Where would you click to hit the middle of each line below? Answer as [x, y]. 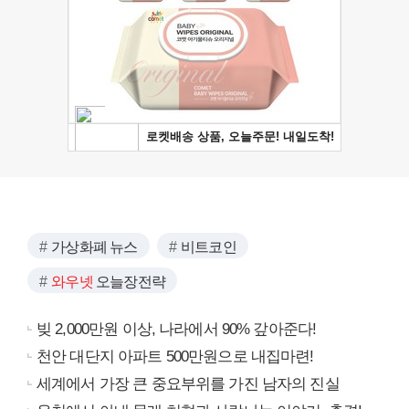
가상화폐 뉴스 [94, 246]
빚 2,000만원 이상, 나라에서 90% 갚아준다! [177, 329]
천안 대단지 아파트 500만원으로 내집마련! [175, 356]
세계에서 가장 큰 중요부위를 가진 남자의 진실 [188, 383]
